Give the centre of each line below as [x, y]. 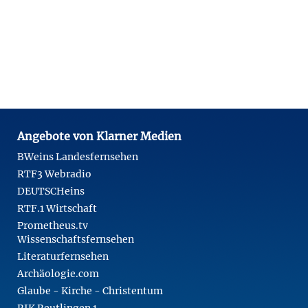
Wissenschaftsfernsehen [76, 239]
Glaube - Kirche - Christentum [90, 290]
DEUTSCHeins [51, 191]
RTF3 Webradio [54, 174]
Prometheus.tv [53, 225]
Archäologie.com [58, 273]
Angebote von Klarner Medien [99, 136]
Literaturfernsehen [63, 256]
